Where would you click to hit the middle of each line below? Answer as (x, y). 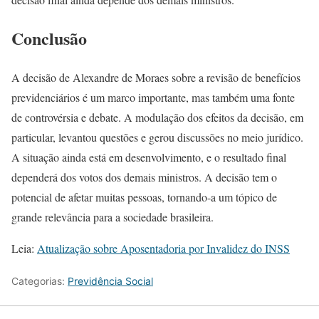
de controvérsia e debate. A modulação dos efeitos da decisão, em (157, 117)
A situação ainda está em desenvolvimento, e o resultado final (149, 157)
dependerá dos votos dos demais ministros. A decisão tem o (144, 177)
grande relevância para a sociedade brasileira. (113, 217)
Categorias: (40, 281)
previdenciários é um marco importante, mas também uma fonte (153, 98)
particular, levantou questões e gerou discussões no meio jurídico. (157, 137)
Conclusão (49, 38)
